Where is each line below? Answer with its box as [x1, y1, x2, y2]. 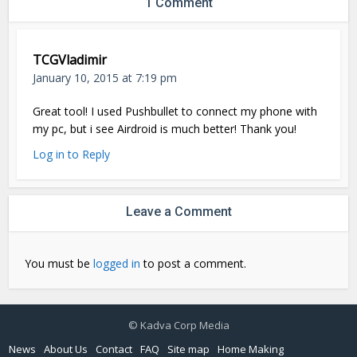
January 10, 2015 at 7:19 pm [33, 70, 178, 86]
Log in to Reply [33, 147, 111, 163]
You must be [25, 256, 94, 272]
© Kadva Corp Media [127, 318, 229, 333]
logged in [93, 256, 141, 272]
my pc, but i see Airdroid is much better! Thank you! [33, 121, 297, 137]
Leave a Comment [125, 204, 232, 220]
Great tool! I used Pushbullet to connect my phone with [33, 104, 318, 120]
